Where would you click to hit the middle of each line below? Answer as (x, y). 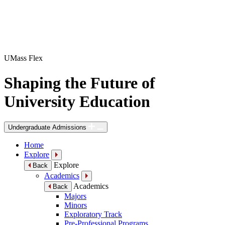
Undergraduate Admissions (48, 128)
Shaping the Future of (80, 83)
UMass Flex (23, 58)
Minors (76, 205)
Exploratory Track (93, 214)
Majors (75, 196)
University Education (77, 101)
